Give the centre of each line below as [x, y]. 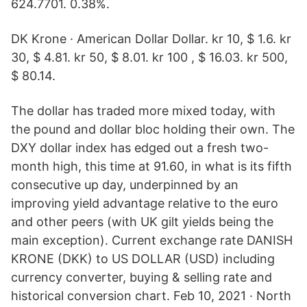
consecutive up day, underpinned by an [125, 185]
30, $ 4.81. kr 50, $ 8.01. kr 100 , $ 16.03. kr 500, [149, 57]
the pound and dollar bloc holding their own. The [153, 129]
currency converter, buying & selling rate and [142, 277]
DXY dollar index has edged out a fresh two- [140, 148]
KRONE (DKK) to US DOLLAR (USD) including [143, 259]
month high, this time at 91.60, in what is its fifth [151, 166]
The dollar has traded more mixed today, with [143, 111]
